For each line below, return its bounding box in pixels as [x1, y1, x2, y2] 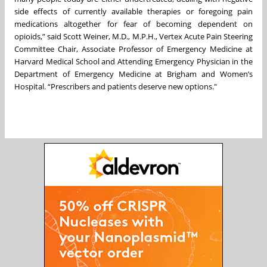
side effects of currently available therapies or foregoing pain [14, 5, 253, 17]
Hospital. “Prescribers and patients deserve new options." [14, 80, 217, 92]
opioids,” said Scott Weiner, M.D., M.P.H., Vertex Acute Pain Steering [14, 30, 253, 42]
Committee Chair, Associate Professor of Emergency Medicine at [14, 43, 253, 54]
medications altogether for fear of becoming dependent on [14, 18, 253, 29]
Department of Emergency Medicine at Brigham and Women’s [14, 68, 253, 79]
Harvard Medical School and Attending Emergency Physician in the [14, 55, 253, 67]
